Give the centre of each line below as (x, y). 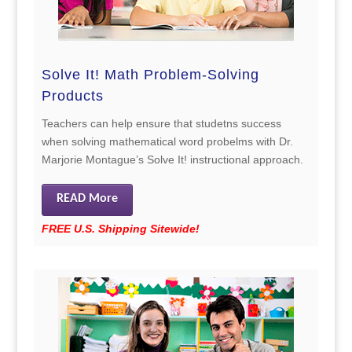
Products (72, 95)
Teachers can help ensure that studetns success (161, 123)
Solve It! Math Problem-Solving (150, 74)
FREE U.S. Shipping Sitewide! (120, 228)
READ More (87, 198)
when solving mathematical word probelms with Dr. (167, 141)
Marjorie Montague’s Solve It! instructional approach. (172, 159)
